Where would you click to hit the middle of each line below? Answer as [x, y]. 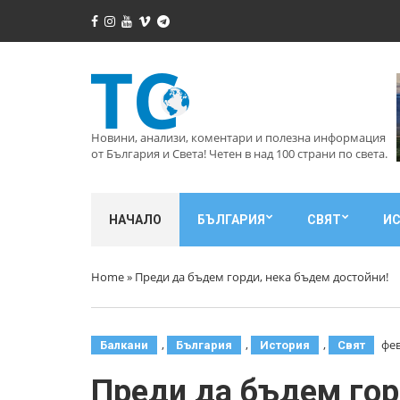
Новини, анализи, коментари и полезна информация [238, 137]
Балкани [124, 345]
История [285, 345]
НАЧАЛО [135, 220]
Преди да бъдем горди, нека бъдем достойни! [262, 277]
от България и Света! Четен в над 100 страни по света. [239, 154]
